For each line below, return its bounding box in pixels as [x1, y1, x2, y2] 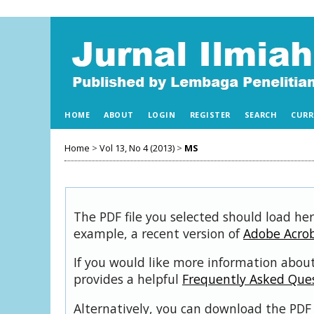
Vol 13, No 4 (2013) [100, 142, 175, 154]
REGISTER [189, 109, 231, 120]
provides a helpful [74, 271, 182, 288]
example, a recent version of [74, 224, 243, 242]
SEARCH [244, 109, 278, 120]
